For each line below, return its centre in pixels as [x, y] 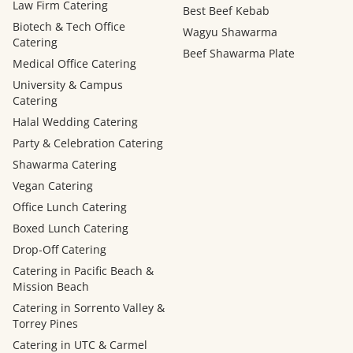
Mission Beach [51, 287]
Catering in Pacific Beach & [83, 271]
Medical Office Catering [74, 64]
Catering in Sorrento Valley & [89, 308]
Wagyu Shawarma [230, 32]
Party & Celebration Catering [88, 143]
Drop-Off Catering [59, 250]
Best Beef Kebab [226, 11]
